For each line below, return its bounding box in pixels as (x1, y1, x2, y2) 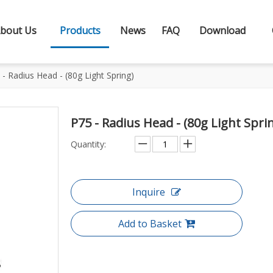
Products (59, 24, 101, 37)
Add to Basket (118, 217, 182, 230)
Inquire (132, 185, 165, 199)
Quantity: (71, 138, 106, 150)
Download (199, 24, 246, 37)
